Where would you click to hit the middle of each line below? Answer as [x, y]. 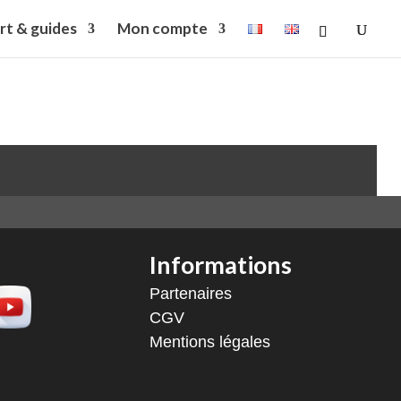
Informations [221, 264]
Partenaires [191, 293]
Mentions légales [210, 341]
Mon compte [162, 28]
